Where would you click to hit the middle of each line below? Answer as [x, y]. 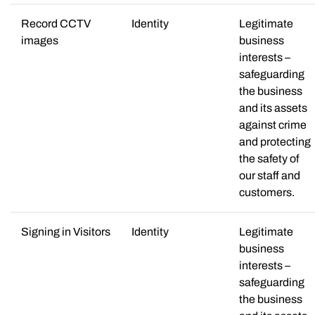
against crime [273, 124]
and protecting [275, 141]
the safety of [269, 158]
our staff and [270, 175]
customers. [267, 192]
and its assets [273, 108]
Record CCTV [56, 23]
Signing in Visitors [66, 231]
